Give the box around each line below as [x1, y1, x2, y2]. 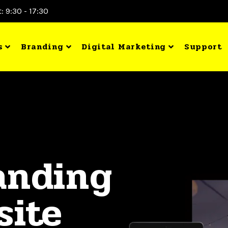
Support [184, 40, 222, 53]
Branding [20, 40, 64, 53]
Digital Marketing [81, 40, 166, 53]
